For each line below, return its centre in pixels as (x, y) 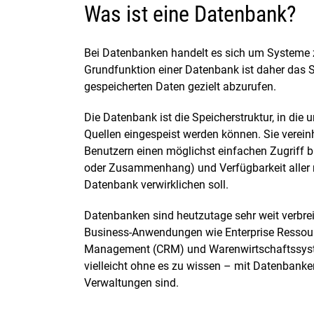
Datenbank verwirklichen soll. (156, 185)
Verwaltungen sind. (131, 283)
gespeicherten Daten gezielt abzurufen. (180, 87)
